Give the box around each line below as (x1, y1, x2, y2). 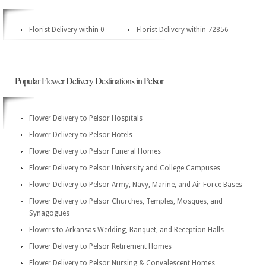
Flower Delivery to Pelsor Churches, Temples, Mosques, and (29, 197, 223, 205)
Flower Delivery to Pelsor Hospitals (29, 114, 142, 122)
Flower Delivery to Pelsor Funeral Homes (29, 147, 161, 156)
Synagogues (29, 209, 69, 217)
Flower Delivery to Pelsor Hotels (29, 131, 132, 139)
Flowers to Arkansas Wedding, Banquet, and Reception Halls (29, 226, 224, 234)
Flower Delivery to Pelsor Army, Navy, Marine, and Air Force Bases (29, 180, 242, 189)
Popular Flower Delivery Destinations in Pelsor (15, 74, 163, 87)
